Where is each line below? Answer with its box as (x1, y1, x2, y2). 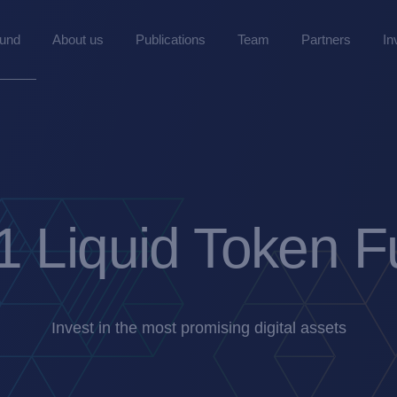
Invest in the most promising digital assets (51, 319, 346, 337)
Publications (136, 31, 206, 47)
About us (52, 31, 104, 47)
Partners (301, 31, 351, 47)
